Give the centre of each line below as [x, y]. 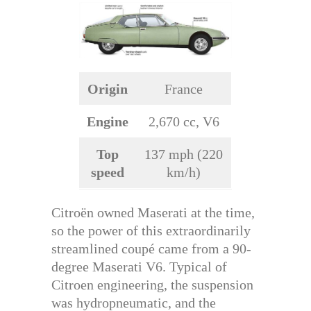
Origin [108, 89]
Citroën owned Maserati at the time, [153, 212]
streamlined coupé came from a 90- [151, 248]
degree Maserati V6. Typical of [139, 266]
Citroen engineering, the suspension [152, 284]
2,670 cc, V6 [184, 121]
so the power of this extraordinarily [151, 230]
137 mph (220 [184, 154]
